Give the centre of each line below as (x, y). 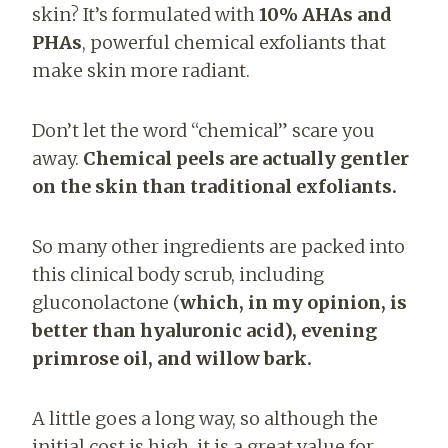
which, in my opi (258, 303)
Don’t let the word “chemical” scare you (203, 131)
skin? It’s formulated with (145, 15)
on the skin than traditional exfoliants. (214, 187)
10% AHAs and (325, 15)
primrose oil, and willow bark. (172, 359)
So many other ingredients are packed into (218, 247)
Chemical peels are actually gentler (246, 159)
